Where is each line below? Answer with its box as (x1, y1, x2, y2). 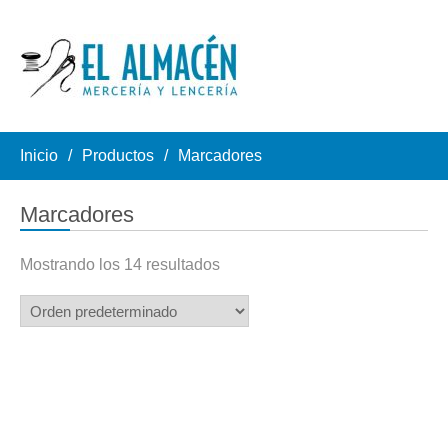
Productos (82, 147, 154, 164)
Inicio (20, 147, 58, 164)
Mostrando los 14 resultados (20, 256, 220, 273)
